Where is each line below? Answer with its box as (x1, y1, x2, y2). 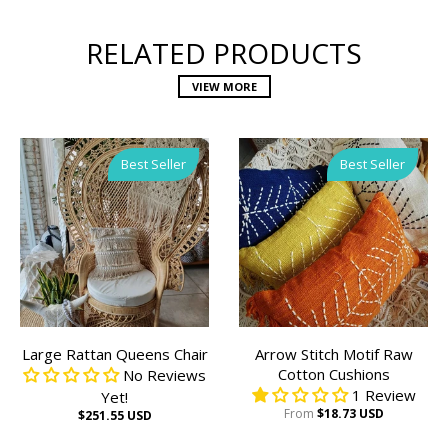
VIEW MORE (191, 78, 257, 94)
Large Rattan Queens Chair (21, 343, 208, 364)
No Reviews (123, 364, 206, 385)
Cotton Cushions (277, 363, 390, 384)
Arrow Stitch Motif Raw (254, 343, 413, 364)
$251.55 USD (77, 406, 152, 424)
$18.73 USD (316, 404, 384, 422)
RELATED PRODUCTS (86, 33, 362, 72)
